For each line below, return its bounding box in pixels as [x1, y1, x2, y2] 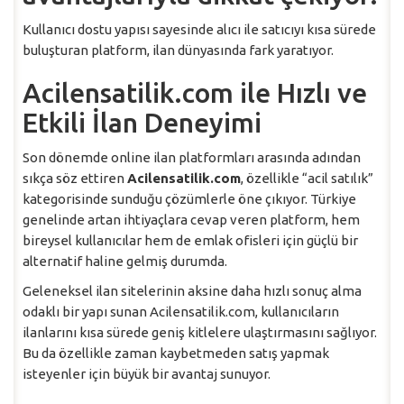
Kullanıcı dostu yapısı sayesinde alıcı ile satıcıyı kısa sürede [23, 21, 376, 37]
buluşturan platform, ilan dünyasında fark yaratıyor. [23, 41, 334, 58]
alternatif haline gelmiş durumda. [23, 252, 227, 269]
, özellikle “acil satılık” [241, 170, 373, 186]
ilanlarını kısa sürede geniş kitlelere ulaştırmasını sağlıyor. [23, 324, 377, 340]
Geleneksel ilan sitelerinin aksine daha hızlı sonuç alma [23, 282, 362, 298]
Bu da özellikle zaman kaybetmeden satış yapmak [23, 344, 329, 361]
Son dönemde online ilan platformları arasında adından [23, 149, 361, 165]
